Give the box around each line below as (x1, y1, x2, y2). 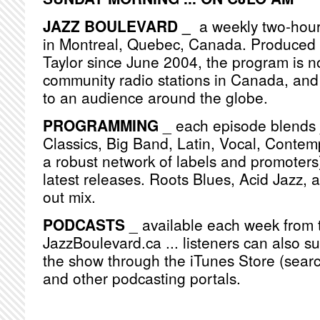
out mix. (43, 186, 96, 207)
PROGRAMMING (43, 114, 159, 136)
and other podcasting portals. (43, 267, 241, 289)
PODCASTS (43, 214, 125, 235)
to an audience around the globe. (43, 86, 268, 108)
